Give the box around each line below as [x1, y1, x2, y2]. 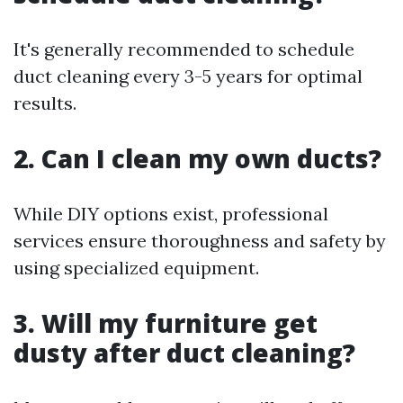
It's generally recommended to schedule [13, 38, 354, 60]
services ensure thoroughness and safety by [13, 229, 386, 252]
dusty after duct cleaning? [13, 336, 355, 370]
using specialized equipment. [13, 256, 259, 279]
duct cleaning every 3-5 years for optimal [13, 65, 363, 87]
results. [13, 92, 76, 114]
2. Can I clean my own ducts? [13, 141, 381, 175]
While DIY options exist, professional [13, 202, 328, 225]
